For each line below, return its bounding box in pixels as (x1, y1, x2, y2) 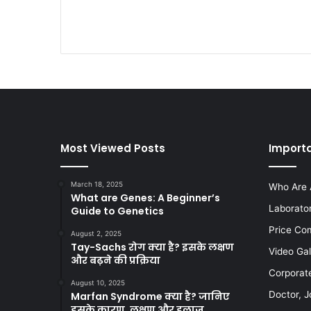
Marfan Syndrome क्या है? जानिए (71, 289, 230, 303)
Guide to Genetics (71, 203, 166, 218)
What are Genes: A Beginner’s (71, 190, 220, 205)
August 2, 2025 (71, 228, 121, 237)
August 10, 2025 (71, 278, 125, 287)
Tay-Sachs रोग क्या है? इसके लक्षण (71, 239, 234, 254)
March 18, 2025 (71, 179, 123, 188)
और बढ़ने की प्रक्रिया (71, 253, 160, 267)
